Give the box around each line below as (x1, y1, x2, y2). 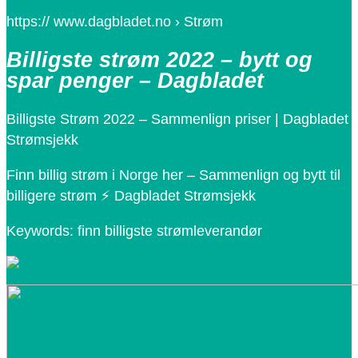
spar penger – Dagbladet (6, 68, 264, 93)
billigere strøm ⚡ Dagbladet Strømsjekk (6, 188, 256, 205)
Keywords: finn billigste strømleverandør (6, 223, 262, 240)
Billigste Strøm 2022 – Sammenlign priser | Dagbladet (6, 111, 348, 128)
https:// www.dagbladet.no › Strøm (6, 13, 223, 30)
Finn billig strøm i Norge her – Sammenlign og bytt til (6, 167, 340, 184)
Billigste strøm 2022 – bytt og (6, 47, 312, 72)
